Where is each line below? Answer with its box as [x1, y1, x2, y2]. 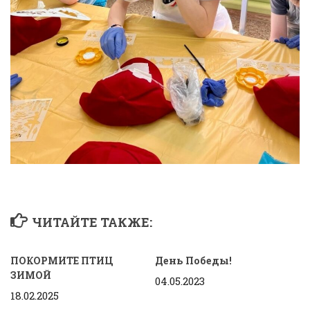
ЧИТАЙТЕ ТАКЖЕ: [31, 214, 152, 231]
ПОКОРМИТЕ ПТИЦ [10, 254, 113, 268]
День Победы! [155, 254, 232, 268]
